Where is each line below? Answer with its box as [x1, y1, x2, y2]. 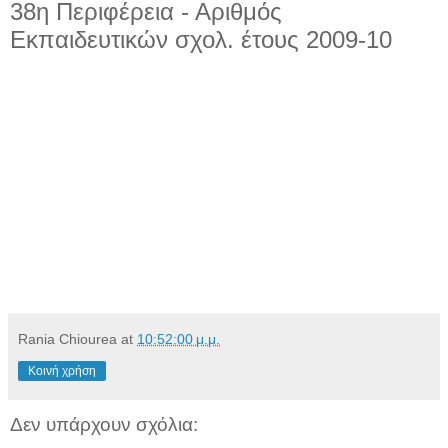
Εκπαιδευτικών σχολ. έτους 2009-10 [10, 26, 392, 53]
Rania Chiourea [18, 330, 117, 347]
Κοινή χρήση [28, 363, 96, 378]
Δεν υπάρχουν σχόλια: [10, 413, 198, 435]
